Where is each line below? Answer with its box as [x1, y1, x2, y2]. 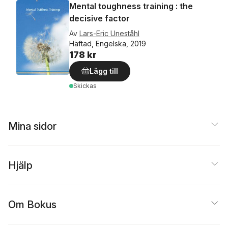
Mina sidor [8, 120, 56, 132]
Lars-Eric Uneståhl [79, 29, 139, 38]
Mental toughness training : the [69, 1, 193, 11]
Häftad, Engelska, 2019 [69, 39, 146, 48]
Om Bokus [8, 198, 56, 211]
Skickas [73, 82, 97, 90]
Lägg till [90, 67, 118, 75]
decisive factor [69, 13, 130, 23]
